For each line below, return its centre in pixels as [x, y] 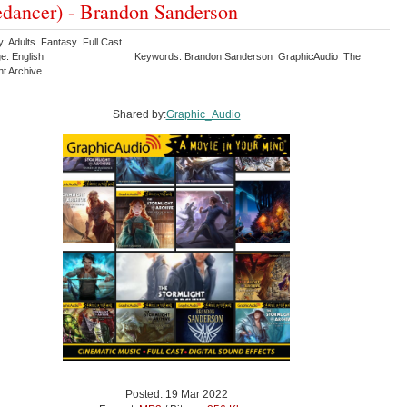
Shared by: [139, 114]
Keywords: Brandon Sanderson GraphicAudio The [248, 56]
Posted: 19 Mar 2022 [176, 394]
